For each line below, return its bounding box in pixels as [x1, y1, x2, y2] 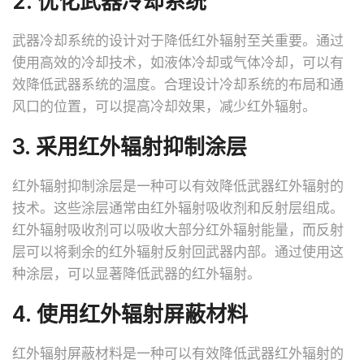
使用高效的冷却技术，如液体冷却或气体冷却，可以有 [12, 53, 344, 71]
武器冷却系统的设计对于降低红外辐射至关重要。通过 [12, 31, 344, 50]
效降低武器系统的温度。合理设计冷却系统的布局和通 [12, 75, 344, 93]
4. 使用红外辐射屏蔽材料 [12, 301, 248, 327]
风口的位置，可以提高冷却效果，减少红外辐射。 [12, 97, 316, 115]
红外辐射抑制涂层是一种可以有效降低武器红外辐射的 [12, 176, 344, 195]
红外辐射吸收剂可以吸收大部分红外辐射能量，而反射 [12, 220, 344, 239]
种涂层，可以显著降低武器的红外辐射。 [12, 264, 261, 283]
